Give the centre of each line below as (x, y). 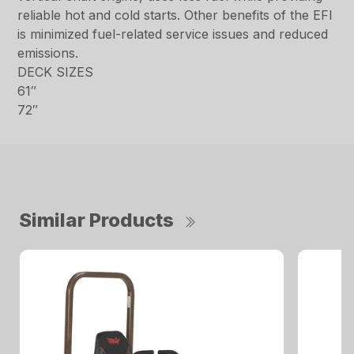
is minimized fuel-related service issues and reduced (173, 34)
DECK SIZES (56, 72)
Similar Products (96, 220)
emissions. (48, 53)
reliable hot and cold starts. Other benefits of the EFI (175, 15)
